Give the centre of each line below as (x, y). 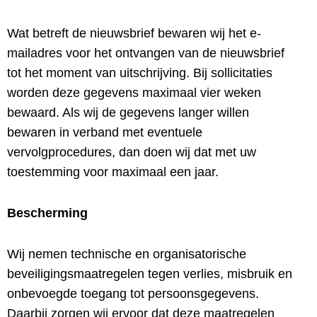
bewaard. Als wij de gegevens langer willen (128, 113)
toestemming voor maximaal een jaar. (113, 172)
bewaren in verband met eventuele (105, 132)
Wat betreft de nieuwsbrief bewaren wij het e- (134, 33)
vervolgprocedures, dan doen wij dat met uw (132, 152)
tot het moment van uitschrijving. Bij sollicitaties (140, 73)
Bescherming (47, 213)
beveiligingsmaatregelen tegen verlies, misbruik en (150, 274)
